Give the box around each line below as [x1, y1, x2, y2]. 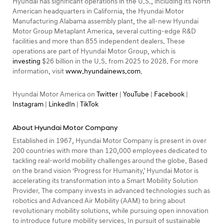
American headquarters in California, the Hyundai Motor [12, 6, 184, 15]
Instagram [12, 99, 43, 108]
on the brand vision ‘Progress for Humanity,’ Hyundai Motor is [12, 166, 198, 175]
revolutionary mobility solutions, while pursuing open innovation [12, 206, 208, 215]
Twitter [96, 89, 118, 98]
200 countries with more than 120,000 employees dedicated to [12, 146, 207, 155]
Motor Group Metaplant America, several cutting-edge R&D [12, 26, 196, 35]
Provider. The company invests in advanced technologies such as [12, 186, 210, 195]
